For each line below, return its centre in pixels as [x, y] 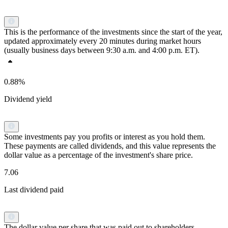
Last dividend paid [34, 190]
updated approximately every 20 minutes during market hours [103, 41]
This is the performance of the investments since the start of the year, [113, 32]
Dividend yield [28, 99]
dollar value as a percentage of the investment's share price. [98, 155]
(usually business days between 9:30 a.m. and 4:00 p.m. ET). [102, 50]
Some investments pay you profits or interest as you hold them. [105, 137]
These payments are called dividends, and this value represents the [110, 146]
